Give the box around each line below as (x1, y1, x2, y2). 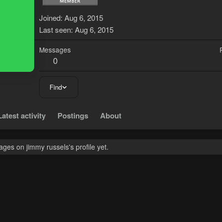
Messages (39, 45, 71, 55)
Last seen (39, 24, 71, 35)
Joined (39, 12, 60, 23)
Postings (57, 110, 88, 121)
